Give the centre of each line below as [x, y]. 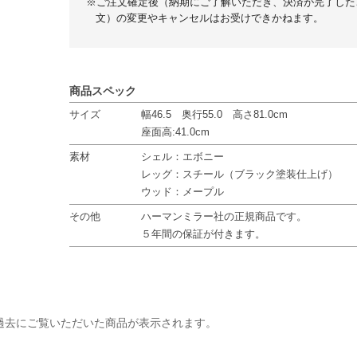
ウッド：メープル [183, 192]
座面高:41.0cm [176, 133]
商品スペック [103, 91]
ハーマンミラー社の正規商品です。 [224, 217]
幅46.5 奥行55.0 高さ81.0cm [215, 115]
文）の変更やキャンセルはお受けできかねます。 [210, 19]
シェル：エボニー [183, 157]
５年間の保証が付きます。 [204, 235]
